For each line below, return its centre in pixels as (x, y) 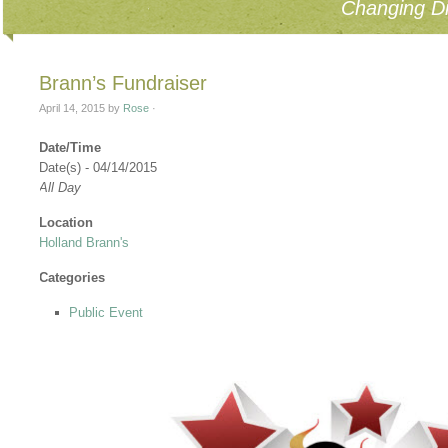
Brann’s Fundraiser (123, 83)
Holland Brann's (84, 242)
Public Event (106, 312)
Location (66, 222)
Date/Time (70, 147)
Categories (72, 277)
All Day (60, 187)
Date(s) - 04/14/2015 (98, 167)
